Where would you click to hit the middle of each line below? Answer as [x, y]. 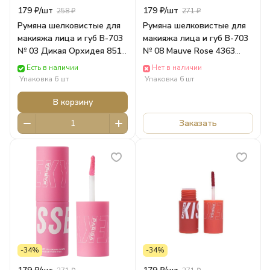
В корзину [73, 102]
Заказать [198, 123]
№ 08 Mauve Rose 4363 [189, 51]
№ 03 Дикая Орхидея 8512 [72, 51]
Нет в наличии [177, 68]
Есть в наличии [52, 68]
